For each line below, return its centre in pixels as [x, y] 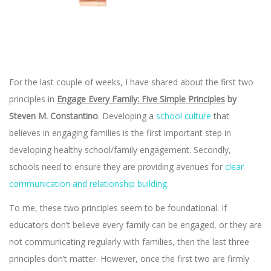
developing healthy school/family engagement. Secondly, [120, 149]
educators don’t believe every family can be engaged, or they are [135, 224]
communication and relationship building [88, 183]
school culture [184, 116]
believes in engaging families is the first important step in [120, 132]
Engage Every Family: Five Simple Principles [141, 99]
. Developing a [127, 116]
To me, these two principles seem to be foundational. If [118, 207]
